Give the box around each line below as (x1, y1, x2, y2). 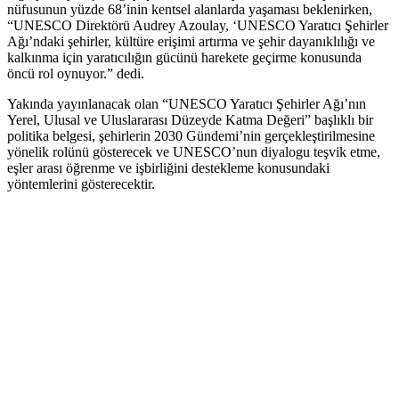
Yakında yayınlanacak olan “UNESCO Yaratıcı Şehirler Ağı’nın (7, 95, 366, 111)
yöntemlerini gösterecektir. (7, 175, 155, 191)
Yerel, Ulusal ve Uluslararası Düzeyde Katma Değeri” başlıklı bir (7, 111, 373, 127)
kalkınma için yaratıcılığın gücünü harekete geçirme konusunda (7, 49, 362, 65)
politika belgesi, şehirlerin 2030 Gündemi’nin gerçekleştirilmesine (7, 127, 375, 143)
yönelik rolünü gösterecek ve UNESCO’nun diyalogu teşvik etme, (7, 143, 380, 159)
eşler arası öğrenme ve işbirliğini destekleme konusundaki (7, 159, 330, 175)
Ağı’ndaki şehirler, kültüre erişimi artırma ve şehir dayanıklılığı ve (7, 33, 375, 49)
